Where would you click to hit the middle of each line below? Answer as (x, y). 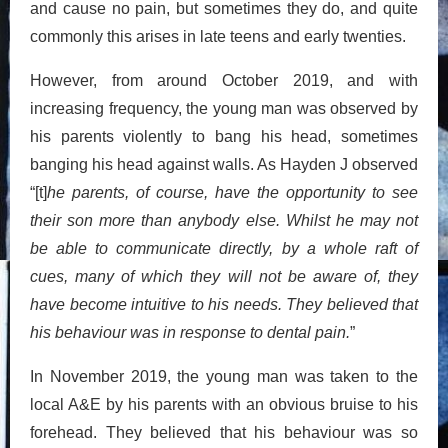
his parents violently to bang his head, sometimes (224, 136)
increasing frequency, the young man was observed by (224, 108)
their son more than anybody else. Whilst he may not (224, 220)
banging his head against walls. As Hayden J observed (224, 164)
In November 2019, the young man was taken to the (224, 376)
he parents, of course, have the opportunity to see (232, 192)
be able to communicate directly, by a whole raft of (224, 248)
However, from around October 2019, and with (224, 80)
